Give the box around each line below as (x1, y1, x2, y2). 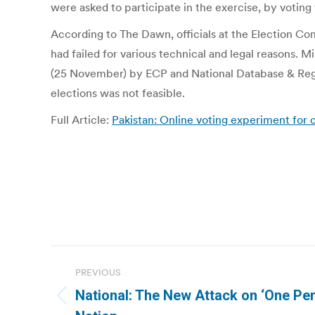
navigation (50, 277, 164, 305)
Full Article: (51, 112, 112, 127)
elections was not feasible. (51, 86, 185, 100)
